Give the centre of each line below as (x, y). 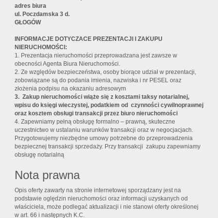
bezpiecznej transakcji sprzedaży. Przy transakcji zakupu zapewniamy (108, 147)
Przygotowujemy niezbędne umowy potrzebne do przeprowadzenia (104, 138)
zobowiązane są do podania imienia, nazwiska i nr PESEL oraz (98, 81)
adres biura (30, 6)
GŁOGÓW (28, 23)
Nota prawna (47, 175)
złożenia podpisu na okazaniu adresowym (70, 89)
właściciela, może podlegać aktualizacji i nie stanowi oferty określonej (107, 207)
